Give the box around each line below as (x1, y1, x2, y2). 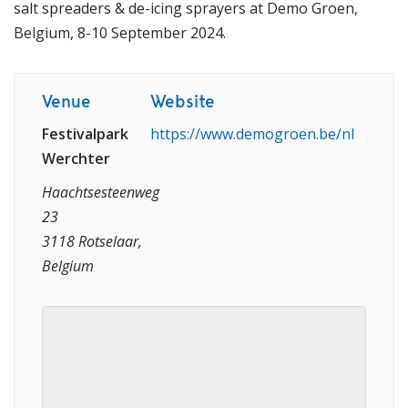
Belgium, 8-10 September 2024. (14, 23, 226, 43)
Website (149, 90, 215, 112)
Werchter (42, 148, 110, 168)
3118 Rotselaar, (42, 231, 142, 251)
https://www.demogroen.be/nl (149, 124, 354, 144)
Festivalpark (42, 124, 128, 144)
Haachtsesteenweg (42, 182, 159, 202)
